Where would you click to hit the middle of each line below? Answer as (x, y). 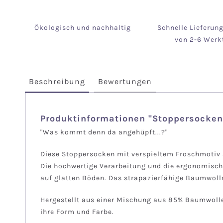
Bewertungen (125, 81)
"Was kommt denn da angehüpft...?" (104, 132)
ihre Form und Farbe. (77, 212)
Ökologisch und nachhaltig (83, 27)
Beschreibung (57, 81)
